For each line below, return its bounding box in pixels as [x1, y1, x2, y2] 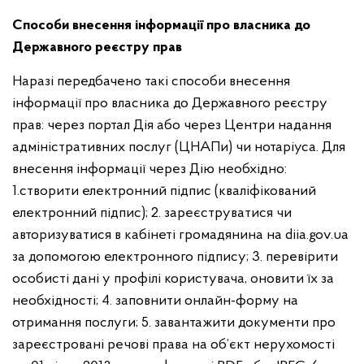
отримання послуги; [12, 315, 141, 331]
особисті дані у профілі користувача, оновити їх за [12, 271, 334, 287]
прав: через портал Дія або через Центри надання [12, 118, 331, 133]
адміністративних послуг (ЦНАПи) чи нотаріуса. [12, 140, 322, 155]
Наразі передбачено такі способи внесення [12, 74, 290, 89]
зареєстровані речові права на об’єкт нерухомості [12, 337, 335, 353]
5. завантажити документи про [141, 315, 336, 331]
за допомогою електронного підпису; [12, 249, 252, 265]
